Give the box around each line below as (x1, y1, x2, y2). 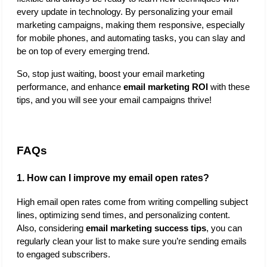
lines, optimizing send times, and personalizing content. (17, 210, 230, 220)
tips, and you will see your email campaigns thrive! (17, 95, 212, 105)
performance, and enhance (17, 82, 123, 92)
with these (208, 82, 250, 92)
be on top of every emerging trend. (17, 46, 152, 56)
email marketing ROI (123, 82, 208, 92)
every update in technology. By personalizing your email (17, 7, 232, 17)
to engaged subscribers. (17, 249, 110, 259)
